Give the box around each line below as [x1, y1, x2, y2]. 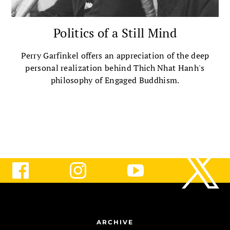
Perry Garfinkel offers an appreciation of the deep [21, 49, 209, 61]
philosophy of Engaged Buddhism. [50, 74, 180, 86]
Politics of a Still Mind [53, 24, 177, 41]
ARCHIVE [97, 218, 133, 226]
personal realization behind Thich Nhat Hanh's [25, 62, 205, 73]
